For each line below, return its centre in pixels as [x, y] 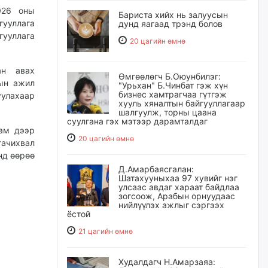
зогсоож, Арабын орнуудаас [177, 196]
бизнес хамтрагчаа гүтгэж [173, 94]
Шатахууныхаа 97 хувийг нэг [178, 178]
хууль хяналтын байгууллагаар [182, 103]
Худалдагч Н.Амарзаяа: [167, 262]
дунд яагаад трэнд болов [170, 24]
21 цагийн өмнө [106, 231]
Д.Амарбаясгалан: [156, 169]
